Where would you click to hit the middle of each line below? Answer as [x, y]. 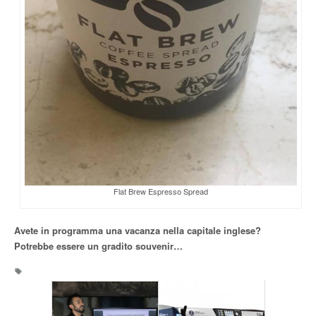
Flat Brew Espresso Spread [161, 191]
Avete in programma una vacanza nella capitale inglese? [138, 230]
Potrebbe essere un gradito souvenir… [98, 245]
